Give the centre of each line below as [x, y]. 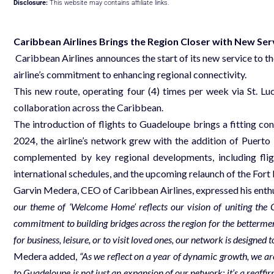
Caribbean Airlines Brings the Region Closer [113, 41]
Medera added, [46, 256]
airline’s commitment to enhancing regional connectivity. [130, 74]
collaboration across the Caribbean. [88, 107]
